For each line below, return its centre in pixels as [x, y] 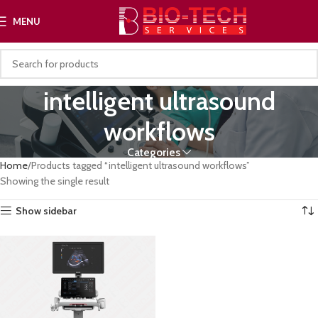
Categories [153, 152]
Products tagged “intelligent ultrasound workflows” [141, 165]
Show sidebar [46, 211]
